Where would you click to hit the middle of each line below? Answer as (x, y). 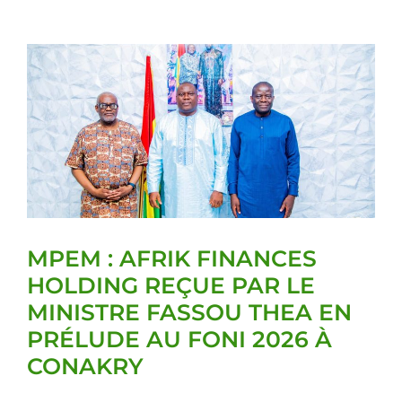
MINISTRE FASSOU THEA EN (189, 312)
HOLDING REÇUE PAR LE (171, 285)
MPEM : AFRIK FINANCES (172, 258)
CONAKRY (85, 366)
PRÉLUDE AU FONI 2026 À (179, 339)
